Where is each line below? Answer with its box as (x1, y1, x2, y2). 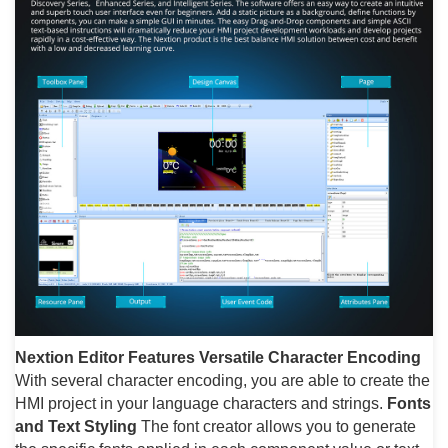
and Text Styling (15, 418, 137, 435)
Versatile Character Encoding (199, 349, 421, 366)
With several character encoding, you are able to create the (15, 372, 430, 389)
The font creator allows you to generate (137, 418, 416, 435)
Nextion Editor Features (15, 349, 195, 366)
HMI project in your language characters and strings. (15, 395, 387, 412)
